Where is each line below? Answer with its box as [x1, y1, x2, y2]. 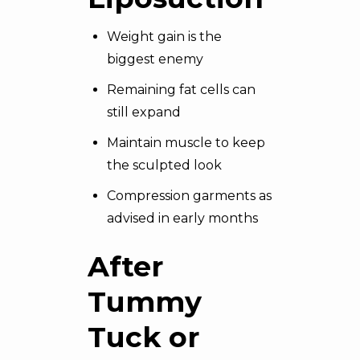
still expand [107, 104, 181, 120]
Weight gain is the [107, 29, 222, 44]
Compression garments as [107, 188, 272, 203]
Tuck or [88, 320, 199, 354]
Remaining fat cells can [107, 82, 256, 97]
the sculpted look [107, 157, 222, 173]
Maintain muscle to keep [107, 135, 265, 150]
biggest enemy [107, 51, 203, 67]
